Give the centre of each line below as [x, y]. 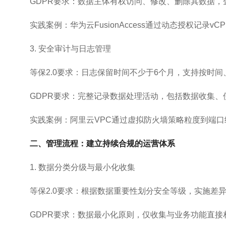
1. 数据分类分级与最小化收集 [82, 167]
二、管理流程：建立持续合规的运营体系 [102, 144]
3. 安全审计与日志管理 [70, 49]
